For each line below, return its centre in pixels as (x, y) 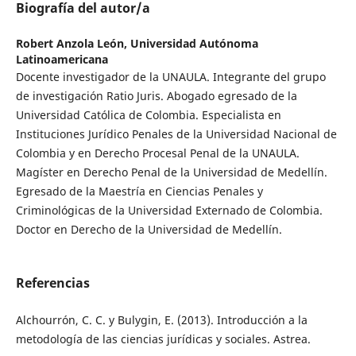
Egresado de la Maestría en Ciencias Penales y (139, 192)
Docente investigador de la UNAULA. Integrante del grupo (170, 77)
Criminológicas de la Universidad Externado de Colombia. (169, 211)
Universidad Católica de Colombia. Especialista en (148, 115)
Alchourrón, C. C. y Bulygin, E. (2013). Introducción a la (161, 320)
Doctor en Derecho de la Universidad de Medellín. (149, 230)
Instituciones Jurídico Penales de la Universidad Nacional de (176, 134)
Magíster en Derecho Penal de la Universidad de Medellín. (171, 172)
